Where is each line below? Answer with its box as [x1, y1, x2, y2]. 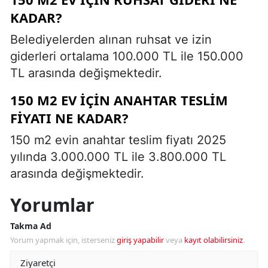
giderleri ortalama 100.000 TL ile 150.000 [10, 48, 243, 63]
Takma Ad [10, 220, 51, 232]
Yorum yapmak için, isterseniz [10, 234, 117, 245]
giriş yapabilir [117, 234, 164, 245]
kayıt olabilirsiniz [184, 234, 243, 245]
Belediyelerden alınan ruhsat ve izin [10, 32, 212, 47]
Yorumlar [10, 192, 95, 217]
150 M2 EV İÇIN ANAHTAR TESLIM [10, 90, 228, 109]
